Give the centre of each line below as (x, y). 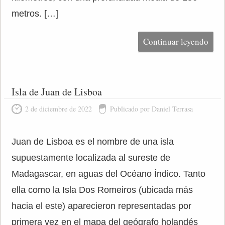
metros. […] (35, 14)
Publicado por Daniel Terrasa (151, 109)
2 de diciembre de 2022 (58, 109)
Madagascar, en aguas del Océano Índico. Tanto (108, 174)
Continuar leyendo (176, 41)
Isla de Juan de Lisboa (57, 92)
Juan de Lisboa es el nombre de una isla (92, 142)
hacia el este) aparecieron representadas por (101, 206)
